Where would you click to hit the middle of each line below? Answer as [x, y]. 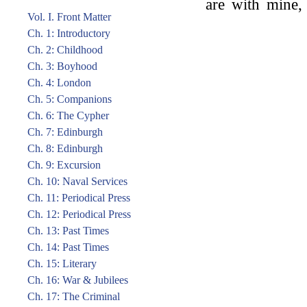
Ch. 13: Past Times [68, 231]
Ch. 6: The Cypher [68, 115]
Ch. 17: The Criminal [74, 296]
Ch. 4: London [59, 83]
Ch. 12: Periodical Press [79, 214]
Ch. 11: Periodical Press [79, 198]
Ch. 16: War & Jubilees [78, 280]
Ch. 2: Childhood [65, 50]
